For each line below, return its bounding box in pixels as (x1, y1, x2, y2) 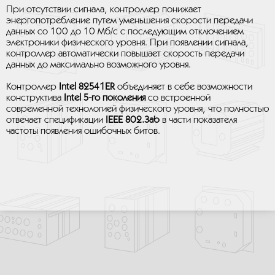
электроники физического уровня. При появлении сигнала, (6, 38, 249, 47)
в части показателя (160, 115, 237, 125)
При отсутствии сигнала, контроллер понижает (6, 5, 201, 14)
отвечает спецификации (6, 115, 103, 125)
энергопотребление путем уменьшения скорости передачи (6, 16, 253, 25)
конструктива (6, 93, 64, 103)
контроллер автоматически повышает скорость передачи (6, 49, 244, 58)
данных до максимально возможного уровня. (6, 60, 191, 69)
